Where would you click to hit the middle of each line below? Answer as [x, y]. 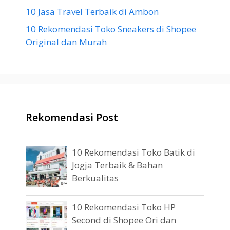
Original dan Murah [66, 42]
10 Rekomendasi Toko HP [124, 207]
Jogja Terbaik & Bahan [117, 165]
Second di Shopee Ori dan [124, 220]
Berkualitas [95, 178]
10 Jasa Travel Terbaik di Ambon [92, 12]
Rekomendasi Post [72, 117]
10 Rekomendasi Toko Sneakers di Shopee [111, 29]
